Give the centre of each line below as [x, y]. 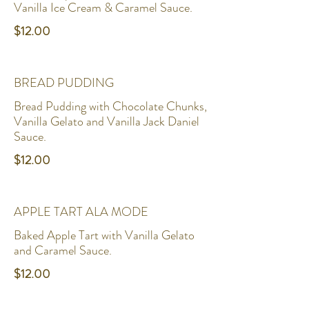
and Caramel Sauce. [63, 250]
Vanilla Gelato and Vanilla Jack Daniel [107, 121]
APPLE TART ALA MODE [81, 212]
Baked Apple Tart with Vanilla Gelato [104, 235]
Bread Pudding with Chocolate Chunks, [110, 106]
